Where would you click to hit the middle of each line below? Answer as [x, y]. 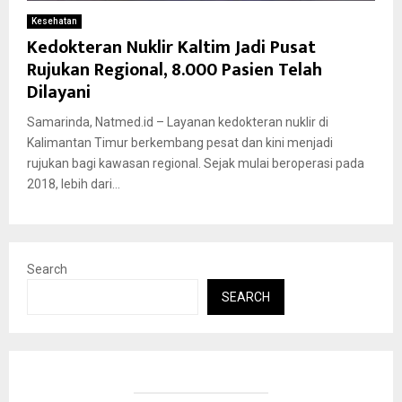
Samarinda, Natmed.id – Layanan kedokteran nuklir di [178, 122]
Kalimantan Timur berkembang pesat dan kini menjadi [180, 142]
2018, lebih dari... [74, 184]
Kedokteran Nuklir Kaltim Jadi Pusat [171, 47]
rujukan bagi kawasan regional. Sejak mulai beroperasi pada [196, 163]
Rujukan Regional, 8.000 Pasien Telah [175, 70]
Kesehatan [54, 21]
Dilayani [59, 92]
